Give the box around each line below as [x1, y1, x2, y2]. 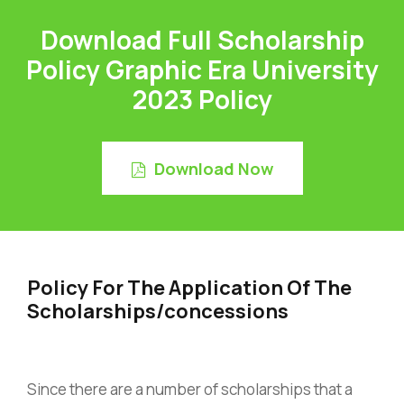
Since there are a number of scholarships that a [27, 378, 353, 399]
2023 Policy [132, 82, 272, 116]
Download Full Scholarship [40, 23, 364, 57]
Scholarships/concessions [27, 297, 289, 325]
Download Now [153, 157, 273, 179]
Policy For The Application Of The [27, 273, 352, 301]
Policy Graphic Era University [25, 52, 379, 87]
